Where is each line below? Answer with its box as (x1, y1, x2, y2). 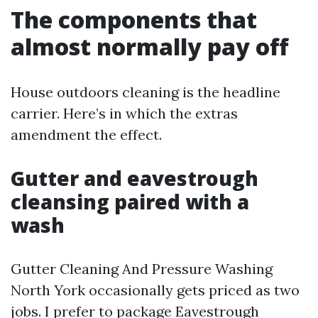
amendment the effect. (11, 126, 162, 143)
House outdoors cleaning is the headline (11, 83, 280, 101)
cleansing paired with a (11, 188, 249, 215)
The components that (11, 4, 257, 35)
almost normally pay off (11, 31, 288, 62)
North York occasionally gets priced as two (11, 281, 300, 299)
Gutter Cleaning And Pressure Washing (11, 260, 273, 278)
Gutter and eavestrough (11, 165, 258, 192)
